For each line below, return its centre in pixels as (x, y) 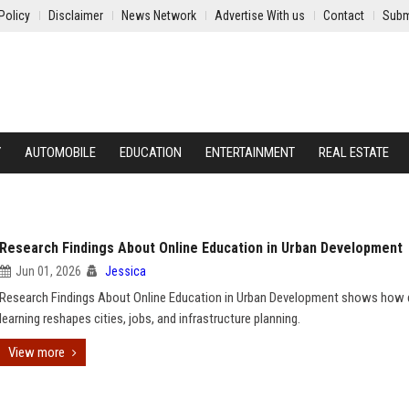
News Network (159, 16)
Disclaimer (76, 16)
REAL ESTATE (354, 152)
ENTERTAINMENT (250, 152)
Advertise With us (260, 16)
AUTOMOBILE (60, 152)
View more (37, 352)
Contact (344, 16)
